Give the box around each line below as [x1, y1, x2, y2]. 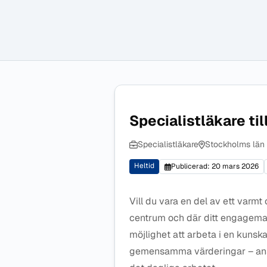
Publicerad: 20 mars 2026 [170, 162, 259, 171]
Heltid [134, 161, 154, 170]
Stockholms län [204, 139, 265, 150]
